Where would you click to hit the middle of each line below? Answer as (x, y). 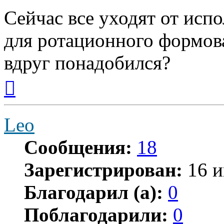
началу (26, 96)
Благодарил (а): (93, 192)
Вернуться (33, 78)
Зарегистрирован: (103, 170)
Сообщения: (78, 147)
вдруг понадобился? (87, 63)
